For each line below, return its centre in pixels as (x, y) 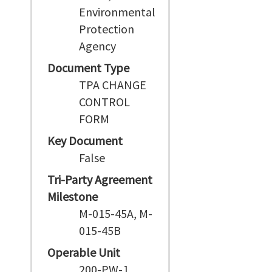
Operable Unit (84, 252)
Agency (98, 46)
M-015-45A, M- (116, 213)
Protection (107, 29)
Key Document (85, 141)
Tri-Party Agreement (100, 179)
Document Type (88, 68)
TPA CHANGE (113, 85)
